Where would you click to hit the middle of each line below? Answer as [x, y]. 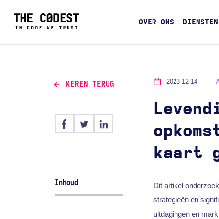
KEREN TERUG [90, 84]
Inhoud [67, 183]
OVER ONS [156, 22]
